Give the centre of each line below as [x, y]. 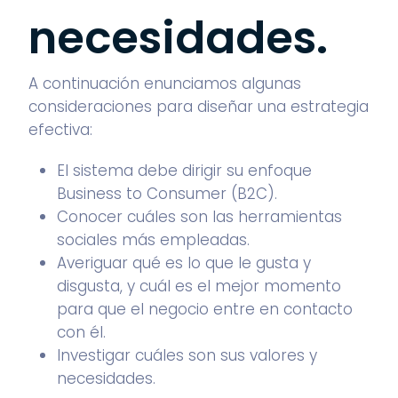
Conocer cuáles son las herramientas [199, 217]
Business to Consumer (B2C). [167, 194]
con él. [81, 332]
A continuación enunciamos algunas [165, 84]
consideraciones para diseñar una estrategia [199, 107]
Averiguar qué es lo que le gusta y [184, 263]
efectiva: [60, 130]
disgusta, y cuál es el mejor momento [199, 286]
